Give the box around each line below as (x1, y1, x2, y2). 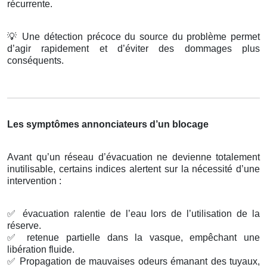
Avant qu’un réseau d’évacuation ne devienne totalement (7, 152, 260, 163)
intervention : (7, 176, 61, 187)
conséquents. (7, 55, 64, 66)
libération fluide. (7, 244, 74, 255)
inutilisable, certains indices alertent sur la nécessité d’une (7, 164, 260, 175)
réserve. (7, 221, 41, 231)
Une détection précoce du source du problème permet (18, 32, 260, 42)
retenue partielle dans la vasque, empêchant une (20, 232, 260, 243)
